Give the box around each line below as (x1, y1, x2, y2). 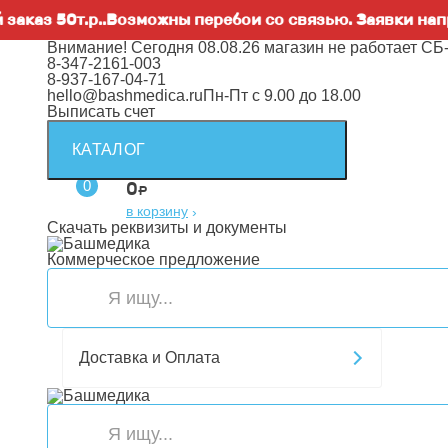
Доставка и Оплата (79, 349, 220, 366)
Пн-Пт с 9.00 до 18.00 (203, 87, 361, 104)
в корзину (126, 203, 188, 219)
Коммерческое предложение (47, 251, 260, 268)
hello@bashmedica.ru (47, 87, 203, 104)
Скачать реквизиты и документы (47, 219, 287, 236)
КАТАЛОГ (72, 141, 146, 158)
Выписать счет (47, 103, 155, 120)
